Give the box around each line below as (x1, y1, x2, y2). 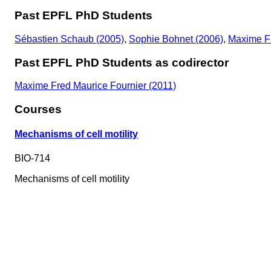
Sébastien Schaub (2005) (15, 33, 124, 44)
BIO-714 (15, 152, 50, 163)
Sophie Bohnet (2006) (129, 33, 223, 44)
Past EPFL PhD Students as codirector (15, 56, 229, 69)
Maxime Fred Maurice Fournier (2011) (15, 80, 176, 91)
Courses (15, 103, 62, 116)
